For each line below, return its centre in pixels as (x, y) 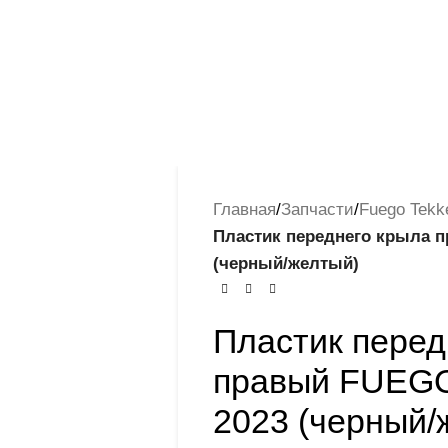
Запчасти (317, 209)
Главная (244, 209)
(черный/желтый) (285, 263)
